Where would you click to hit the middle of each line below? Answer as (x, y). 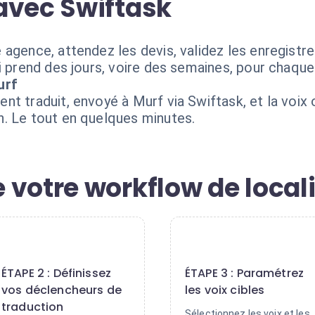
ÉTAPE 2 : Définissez (57, 273)
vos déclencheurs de (62, 290)
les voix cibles (225, 290)
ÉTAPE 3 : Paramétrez (245, 273)
